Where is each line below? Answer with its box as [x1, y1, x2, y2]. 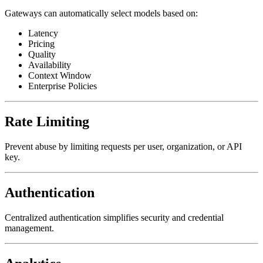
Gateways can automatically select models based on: [5, 8, 198, 19]
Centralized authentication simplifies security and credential [5, 212, 224, 222]
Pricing [28, 39, 55, 49]
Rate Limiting [5, 113, 89, 129]
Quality [28, 49, 56, 60]
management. [5, 222, 54, 233]
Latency [28, 28, 58, 39]
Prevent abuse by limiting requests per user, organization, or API [5, 141, 242, 151]
